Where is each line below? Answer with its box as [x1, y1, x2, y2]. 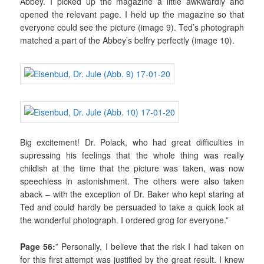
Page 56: [20, 240, 56, 253]
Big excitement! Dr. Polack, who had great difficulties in [20, 136, 244, 148]
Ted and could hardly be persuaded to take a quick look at [20, 201, 244, 213]
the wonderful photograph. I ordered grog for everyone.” [20, 214, 229, 226]
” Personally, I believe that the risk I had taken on [55, 240, 244, 253]
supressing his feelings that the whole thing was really [20, 149, 244, 161]
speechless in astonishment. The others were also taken [20, 175, 244, 187]
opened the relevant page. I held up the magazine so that [20, 8, 244, 20]
